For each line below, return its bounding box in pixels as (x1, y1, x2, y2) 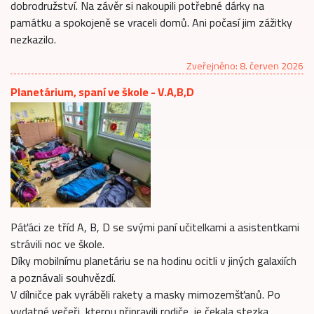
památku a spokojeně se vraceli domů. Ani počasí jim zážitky (11, 11, 292, 33)
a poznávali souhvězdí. (11, 266, 116, 288)
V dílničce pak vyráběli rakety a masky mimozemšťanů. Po (11, 283, 280, 305)
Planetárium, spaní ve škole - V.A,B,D (11, 81, 194, 102)
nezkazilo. (11, 28, 56, 50)
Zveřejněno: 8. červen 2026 (186, 56, 303, 75)
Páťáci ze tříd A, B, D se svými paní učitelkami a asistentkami (11, 216, 299, 238)
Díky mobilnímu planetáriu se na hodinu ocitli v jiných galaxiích (11, 250, 296, 271)
